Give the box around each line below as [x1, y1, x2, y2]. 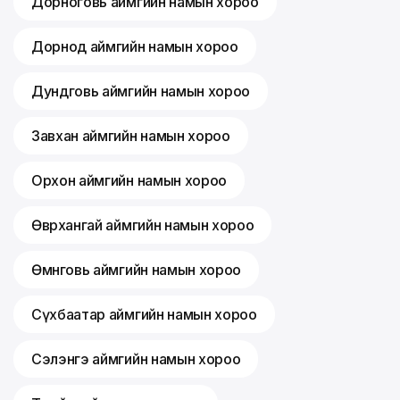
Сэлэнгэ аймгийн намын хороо [31, 350, 241, 369]
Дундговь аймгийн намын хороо [31, 82, 251, 101]
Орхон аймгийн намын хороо [31, 171, 227, 190]
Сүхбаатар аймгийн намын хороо [31, 305, 257, 324]
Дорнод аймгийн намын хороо [31, 37, 238, 56]
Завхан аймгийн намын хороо [31, 127, 230, 146]
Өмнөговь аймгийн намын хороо [31, 261, 242, 279]
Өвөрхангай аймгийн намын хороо [31, 216, 254, 235]
